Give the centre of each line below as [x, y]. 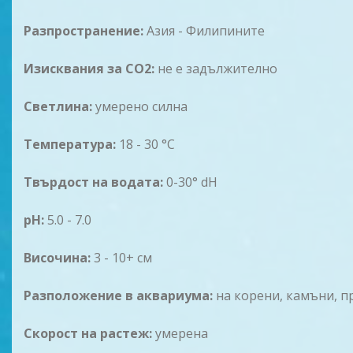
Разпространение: [84, 31]
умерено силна [140, 106]
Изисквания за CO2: [89, 69]
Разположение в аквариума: [118, 295]
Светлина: [58, 106]
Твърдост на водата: [93, 182]
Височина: [57, 258]
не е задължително [216, 69]
